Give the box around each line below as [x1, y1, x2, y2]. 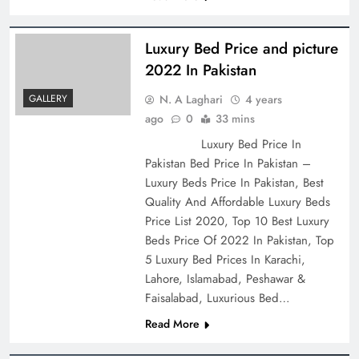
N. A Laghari [159, 91, 223, 107]
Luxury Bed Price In [144, 135, 301, 153]
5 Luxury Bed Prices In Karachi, [144, 250, 305, 268]
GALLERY [29, 91, 67, 107]
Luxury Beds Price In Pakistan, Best [144, 173, 324, 192]
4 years [244, 91, 282, 107]
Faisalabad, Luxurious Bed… [144, 288, 290, 307]
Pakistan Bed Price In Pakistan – [144, 154, 311, 172]
